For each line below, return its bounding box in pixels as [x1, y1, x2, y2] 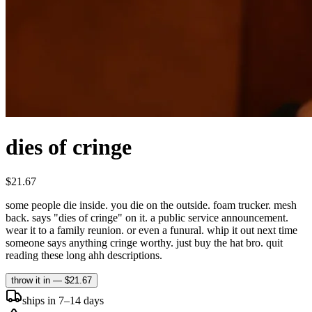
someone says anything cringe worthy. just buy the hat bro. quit [6, 236, 283, 249]
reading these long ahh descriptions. [6, 249, 162, 261]
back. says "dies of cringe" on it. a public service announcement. [6, 211, 288, 224]
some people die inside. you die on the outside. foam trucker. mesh [6, 198, 297, 211]
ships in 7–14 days [22, 294, 104, 306]
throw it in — [11, 274, 65, 286]
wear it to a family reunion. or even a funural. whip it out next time [6, 224, 297, 236]
